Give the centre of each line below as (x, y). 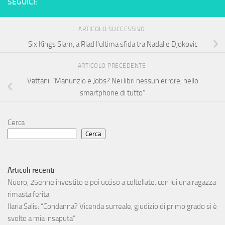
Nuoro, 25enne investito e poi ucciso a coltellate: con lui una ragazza (112, 183)
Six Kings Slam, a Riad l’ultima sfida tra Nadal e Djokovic (113, 44)
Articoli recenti (31, 171)
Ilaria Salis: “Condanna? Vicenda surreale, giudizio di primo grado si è (112, 207)
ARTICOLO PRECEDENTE (113, 66)
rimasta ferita (28, 195)
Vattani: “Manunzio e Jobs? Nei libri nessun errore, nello (113, 81)
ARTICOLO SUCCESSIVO (113, 29)
